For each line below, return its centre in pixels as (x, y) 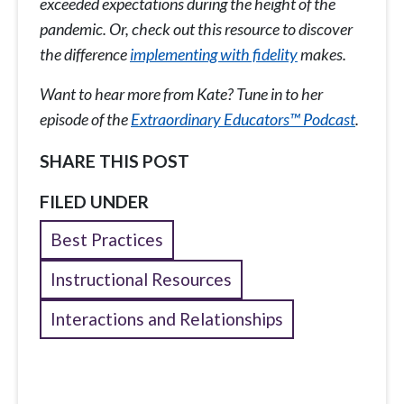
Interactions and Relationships (167, 319)
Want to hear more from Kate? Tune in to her (181, 94)
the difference (85, 55)
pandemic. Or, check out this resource (160, 29)
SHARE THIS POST (115, 161)
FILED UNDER (94, 202)
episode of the (85, 119)
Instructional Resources (141, 280)
